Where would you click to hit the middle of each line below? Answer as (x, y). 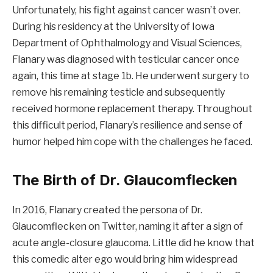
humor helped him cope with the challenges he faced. (132, 142)
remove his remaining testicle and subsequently (119, 93)
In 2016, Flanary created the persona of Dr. (107, 210)
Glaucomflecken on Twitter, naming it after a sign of (128, 227)
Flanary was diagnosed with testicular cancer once (126, 60)
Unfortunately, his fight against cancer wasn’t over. (126, 10)
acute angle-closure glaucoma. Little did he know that (133, 243)
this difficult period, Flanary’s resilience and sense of (127, 126)
